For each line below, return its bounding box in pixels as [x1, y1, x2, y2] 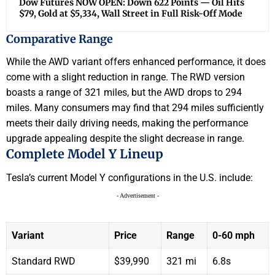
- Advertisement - [116, 192, 159, 199]
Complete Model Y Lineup [6, 146, 163, 162]
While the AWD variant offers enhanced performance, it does [6, 56, 266, 68]
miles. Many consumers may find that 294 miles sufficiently [6, 102, 264, 114]
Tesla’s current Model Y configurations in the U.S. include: [6, 171, 253, 184]
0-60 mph [212, 229, 255, 241]
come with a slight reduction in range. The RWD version [6, 71, 245, 83]
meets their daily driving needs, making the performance [6, 117, 248, 130]
